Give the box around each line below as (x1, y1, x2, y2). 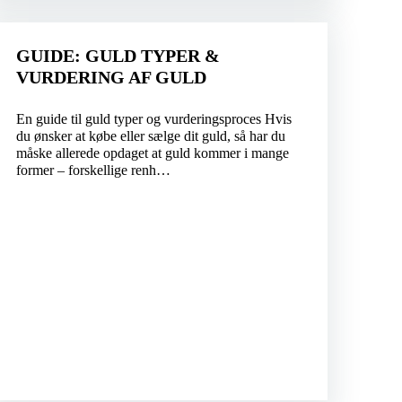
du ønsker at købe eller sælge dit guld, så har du (15, 128, 285, 144)
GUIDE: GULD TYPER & (15, 46, 220, 66)
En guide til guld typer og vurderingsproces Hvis (15, 111, 292, 127)
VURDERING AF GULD (15, 67, 206, 88)
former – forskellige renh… (15, 162, 170, 179)
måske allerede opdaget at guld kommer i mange (15, 145, 289, 162)
